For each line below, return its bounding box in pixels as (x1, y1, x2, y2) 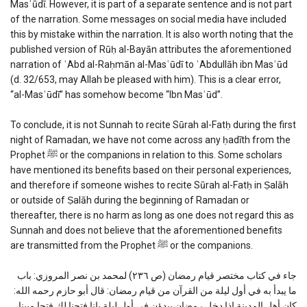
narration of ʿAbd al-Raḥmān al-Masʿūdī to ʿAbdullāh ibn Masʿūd (10, 58, 288, 70)
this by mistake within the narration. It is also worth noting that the (10, 28, 293, 40)
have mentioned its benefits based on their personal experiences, (10, 164, 291, 175)
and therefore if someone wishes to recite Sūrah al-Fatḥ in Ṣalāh (10, 179, 288, 191)
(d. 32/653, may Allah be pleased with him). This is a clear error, (10, 73, 281, 85)
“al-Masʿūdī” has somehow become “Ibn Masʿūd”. (10, 88, 223, 100)
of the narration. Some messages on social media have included (10, 13, 286, 25)
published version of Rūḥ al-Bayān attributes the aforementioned (10, 43, 291, 55)
